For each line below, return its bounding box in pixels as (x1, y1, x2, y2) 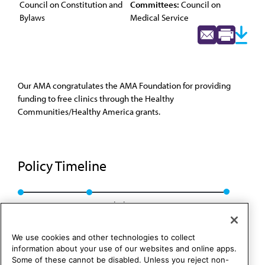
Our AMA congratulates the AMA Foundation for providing (18, 80, 231, 91)
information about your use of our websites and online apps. (12, 244, 237, 254)
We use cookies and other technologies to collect (12, 232, 195, 243)
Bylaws (20, 12, 45, 23)
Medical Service (130, 12, 189, 23)
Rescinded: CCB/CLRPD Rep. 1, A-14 (86, 199, 218, 211)
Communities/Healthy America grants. (18, 106, 160, 117)
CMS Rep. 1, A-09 (18, 199, 80, 211)
